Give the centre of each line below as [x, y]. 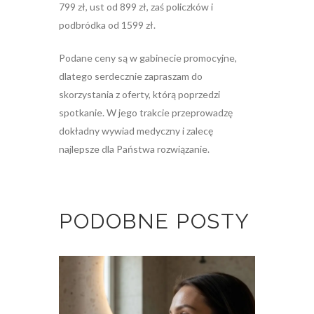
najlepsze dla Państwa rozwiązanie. [134, 149]
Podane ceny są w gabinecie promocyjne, [148, 58]
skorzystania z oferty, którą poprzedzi [139, 95]
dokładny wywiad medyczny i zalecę [136, 131]
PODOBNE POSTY [155, 221]
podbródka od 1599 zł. [107, 25]
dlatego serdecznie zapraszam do [131, 76]
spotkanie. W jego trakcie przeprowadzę [146, 113]
